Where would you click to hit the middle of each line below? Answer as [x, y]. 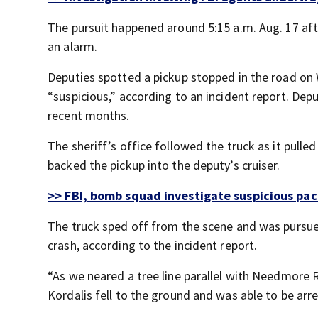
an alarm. [73, 46]
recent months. [89, 115]
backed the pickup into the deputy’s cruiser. [164, 165]
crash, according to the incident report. [153, 245]
